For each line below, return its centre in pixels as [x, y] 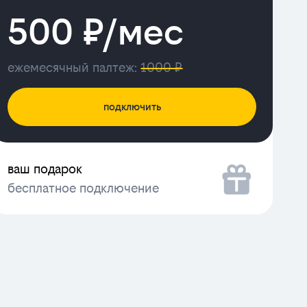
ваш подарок [45, 169]
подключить [132, 107]
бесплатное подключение [84, 188]
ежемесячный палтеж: [74, 67]
